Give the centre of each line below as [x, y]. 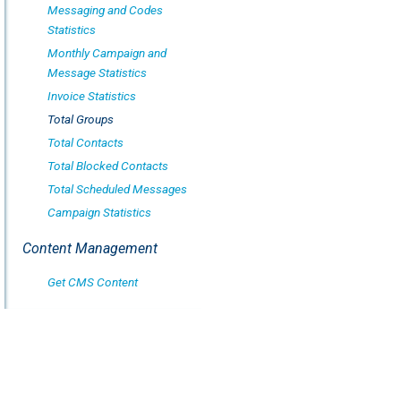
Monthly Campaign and [107, 53]
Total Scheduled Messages [117, 189]
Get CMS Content [93, 282]
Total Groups [81, 119]
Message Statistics [97, 73]
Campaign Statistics [99, 212]
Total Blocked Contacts [108, 166]
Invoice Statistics [92, 96]
